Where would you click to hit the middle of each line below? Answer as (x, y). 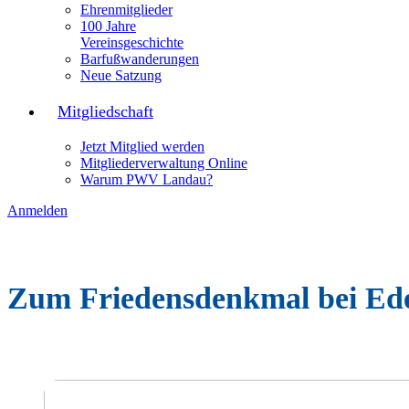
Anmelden (37, 210)
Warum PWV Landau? (147, 179)
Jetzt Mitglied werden (142, 147)
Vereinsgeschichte (132, 42)
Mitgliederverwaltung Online (164, 163)
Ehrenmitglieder (126, 10)
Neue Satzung (121, 75)
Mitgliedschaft (105, 111)
